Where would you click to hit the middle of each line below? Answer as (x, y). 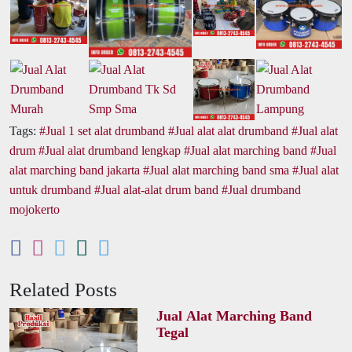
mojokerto (35, 209)
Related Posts (63, 289)
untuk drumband (50, 189)
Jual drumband (264, 189)
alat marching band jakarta (75, 170)
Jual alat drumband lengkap (113, 150)
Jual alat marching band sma (219, 170)
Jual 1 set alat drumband (105, 130)
